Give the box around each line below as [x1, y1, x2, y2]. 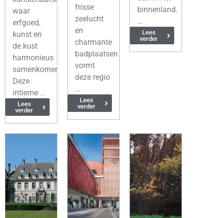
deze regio [74, 73, 110, 82]
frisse [74, 2, 94, 12]
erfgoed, [13, 18, 40, 27]
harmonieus [13, 53, 54, 62]
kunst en [13, 30, 42, 39]
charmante [74, 37, 112, 47]
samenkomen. [13, 65, 61, 74]
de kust [13, 41, 37, 51]
